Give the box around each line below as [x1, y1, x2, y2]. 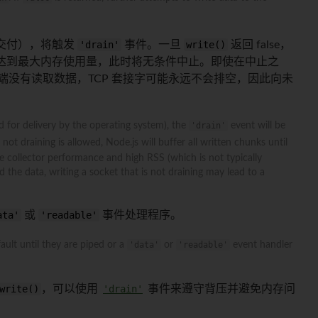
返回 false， [228, 38, 291, 50]
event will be [228, 120, 285, 131]
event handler [230, 239, 292, 250]
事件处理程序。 [99, 209, 182, 221]
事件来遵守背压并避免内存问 [145, 283, 295, 295]
